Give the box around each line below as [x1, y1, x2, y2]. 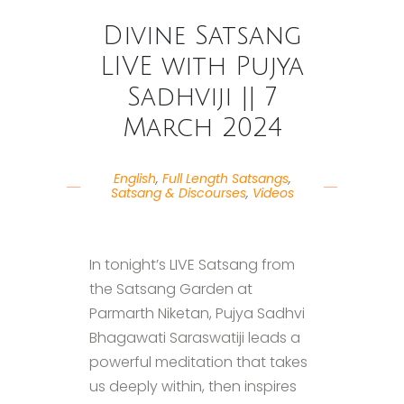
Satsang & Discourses [110, 183, 246, 202]
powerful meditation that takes [89, 351, 308, 372]
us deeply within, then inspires [89, 375, 297, 397]
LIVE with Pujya [100, 52, 304, 80]
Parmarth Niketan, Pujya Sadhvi [89, 302, 305, 324]
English [113, 169, 156, 188]
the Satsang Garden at [89, 278, 252, 299]
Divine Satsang [102, 22, 302, 50]
